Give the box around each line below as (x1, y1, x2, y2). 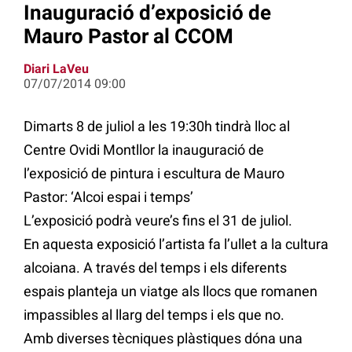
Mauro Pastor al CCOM (24, 24, 233, 48)
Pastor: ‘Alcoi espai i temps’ (24, 189, 193, 206)
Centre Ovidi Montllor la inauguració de (24, 141, 264, 159)
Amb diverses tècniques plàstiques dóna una (24, 330, 302, 347)
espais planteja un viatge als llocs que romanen (24, 283, 317, 300)
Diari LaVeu (24, 61, 89, 77)
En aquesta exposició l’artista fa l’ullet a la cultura (24, 236, 328, 253)
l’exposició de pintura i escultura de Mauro (24, 165, 284, 182)
